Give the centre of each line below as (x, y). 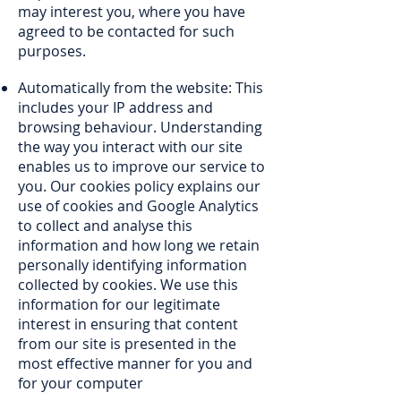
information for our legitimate (119, 304)
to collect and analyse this (105, 226)
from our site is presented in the (127, 344)
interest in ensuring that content (128, 324)
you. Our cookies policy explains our (139, 186)
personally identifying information (132, 265)
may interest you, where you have (132, 12)
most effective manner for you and (135, 363)
